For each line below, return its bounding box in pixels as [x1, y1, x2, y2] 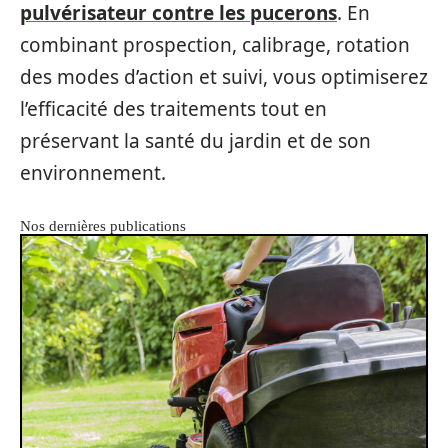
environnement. [20, 160, 166, 187]
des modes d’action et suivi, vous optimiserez [20, 64, 428, 91]
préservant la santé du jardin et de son [20, 128, 371, 155]
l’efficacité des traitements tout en [20, 96, 327, 123]
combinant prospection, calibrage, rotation [20, 32, 410, 59]
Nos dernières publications [20, 218, 186, 235]
